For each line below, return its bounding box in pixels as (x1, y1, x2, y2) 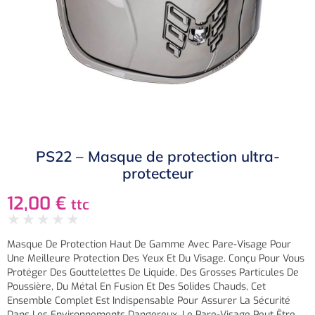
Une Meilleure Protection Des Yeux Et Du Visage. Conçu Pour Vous (7, 252, 304, 266)
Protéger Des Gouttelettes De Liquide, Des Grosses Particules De (7, 266, 299, 280)
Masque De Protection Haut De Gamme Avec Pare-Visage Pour (7, 238, 291, 252)
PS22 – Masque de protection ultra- (35, 147, 280, 166)
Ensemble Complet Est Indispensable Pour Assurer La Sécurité (7, 294, 290, 308)
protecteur (122, 164, 193, 183)
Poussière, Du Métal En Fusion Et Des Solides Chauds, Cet (7, 280, 266, 294)
